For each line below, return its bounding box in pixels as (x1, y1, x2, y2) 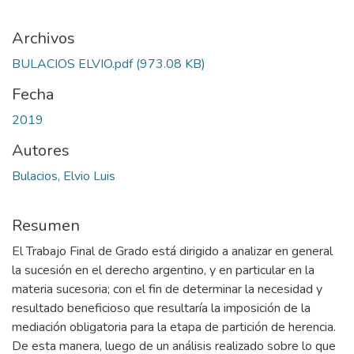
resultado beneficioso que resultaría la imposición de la (12, 299, 311, 317)
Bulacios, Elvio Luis (12, 167, 115, 185)
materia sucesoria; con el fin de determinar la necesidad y (12, 280, 322, 298)
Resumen (12, 214, 80, 236)
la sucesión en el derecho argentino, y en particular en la (12, 261, 314, 279)
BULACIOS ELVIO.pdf (12, 55, 133, 73)
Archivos (12, 27, 75, 49)
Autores (12, 139, 70, 161)
